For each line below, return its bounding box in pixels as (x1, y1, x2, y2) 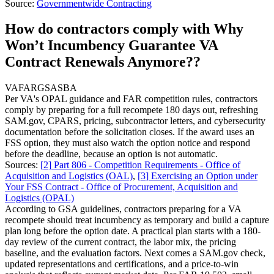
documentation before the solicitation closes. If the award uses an (5, 127, 254, 138)
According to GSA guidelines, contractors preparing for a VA (5, 204, 241, 215)
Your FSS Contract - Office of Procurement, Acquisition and (5, 182, 238, 193)
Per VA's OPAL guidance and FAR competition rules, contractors (5, 94, 257, 105)
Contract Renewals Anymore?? (5, 54, 201, 70)
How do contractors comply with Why (5, 21, 243, 37)
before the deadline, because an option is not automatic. (5, 149, 218, 160)
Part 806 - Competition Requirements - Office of (54, 160, 240, 171)
